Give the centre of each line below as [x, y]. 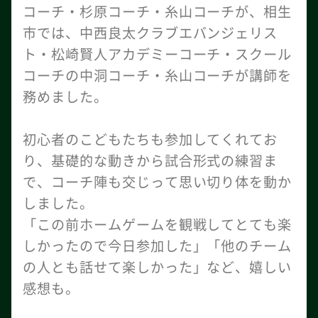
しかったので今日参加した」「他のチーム [158, 246]
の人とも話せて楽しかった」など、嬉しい [158, 267]
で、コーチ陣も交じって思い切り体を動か [158, 182]
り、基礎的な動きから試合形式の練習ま [150, 160]
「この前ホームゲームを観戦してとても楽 [158, 224]
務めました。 [65, 97]
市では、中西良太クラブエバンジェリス [150, 33]
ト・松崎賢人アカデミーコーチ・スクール [158, 54]
